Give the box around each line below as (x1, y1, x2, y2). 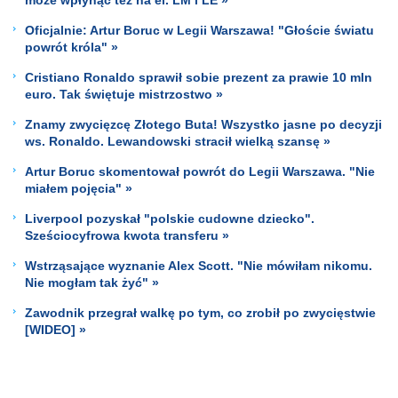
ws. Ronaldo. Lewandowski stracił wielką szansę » (25, 133, 330, 148)
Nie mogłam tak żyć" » (25, 275, 159, 290)
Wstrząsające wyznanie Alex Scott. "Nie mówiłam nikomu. (25, 258, 372, 273)
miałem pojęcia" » (25, 180, 132, 195)
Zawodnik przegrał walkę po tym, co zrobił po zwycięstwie (25, 305, 376, 320)
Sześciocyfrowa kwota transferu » (25, 227, 229, 243)
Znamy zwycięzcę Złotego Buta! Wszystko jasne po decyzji (25, 116, 382, 131)
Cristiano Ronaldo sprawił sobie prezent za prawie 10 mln (25, 69, 372, 84)
